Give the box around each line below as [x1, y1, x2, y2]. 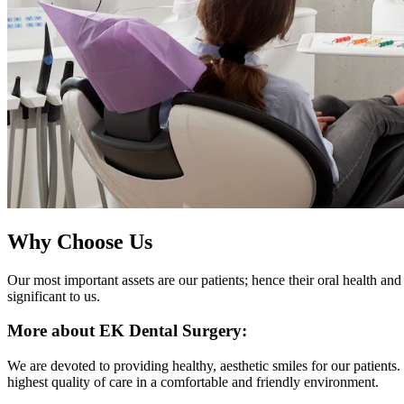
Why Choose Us [7, 229, 152, 253]
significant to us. [7, 288, 100, 304]
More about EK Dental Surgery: [7, 321, 247, 341]
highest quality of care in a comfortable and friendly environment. [7, 374, 379, 390]
